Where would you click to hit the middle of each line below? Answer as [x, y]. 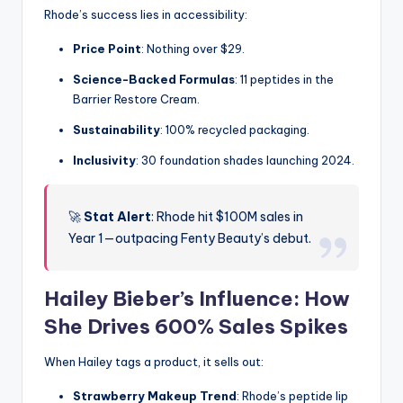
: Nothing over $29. [193, 49]
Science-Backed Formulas [154, 80]
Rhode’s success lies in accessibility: [146, 15]
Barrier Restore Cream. [136, 99]
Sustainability [116, 130]
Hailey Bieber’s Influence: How [197, 299]
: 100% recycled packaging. [235, 130]
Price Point [107, 49]
